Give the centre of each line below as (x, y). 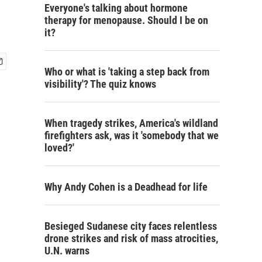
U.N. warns (67, 251)
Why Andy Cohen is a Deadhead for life (126, 187)
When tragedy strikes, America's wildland (131, 123)
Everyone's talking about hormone (116, 8)
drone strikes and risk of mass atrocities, (131, 238)
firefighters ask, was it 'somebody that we (132, 135)
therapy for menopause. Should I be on (126, 20)
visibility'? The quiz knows (100, 84)
